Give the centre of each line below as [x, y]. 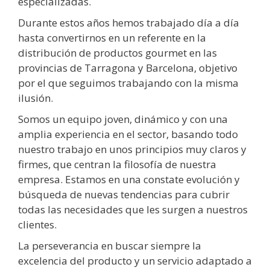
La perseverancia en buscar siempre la [110, 246]
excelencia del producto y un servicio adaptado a [135, 261]
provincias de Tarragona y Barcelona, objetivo [128, 68]
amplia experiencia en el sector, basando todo [128, 134]
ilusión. [36, 98]
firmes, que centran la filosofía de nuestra [117, 165]
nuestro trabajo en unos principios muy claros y [132, 149]
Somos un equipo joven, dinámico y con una [123, 119]
